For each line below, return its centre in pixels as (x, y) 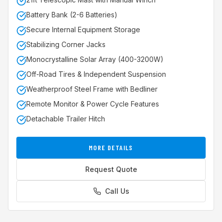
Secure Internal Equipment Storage (83, 29)
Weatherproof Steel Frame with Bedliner (92, 89)
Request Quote (111, 169)
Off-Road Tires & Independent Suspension (96, 74)
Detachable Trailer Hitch (66, 119)
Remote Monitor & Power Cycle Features (93, 104)
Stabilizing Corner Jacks (66, 44)
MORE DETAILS (111, 147)
